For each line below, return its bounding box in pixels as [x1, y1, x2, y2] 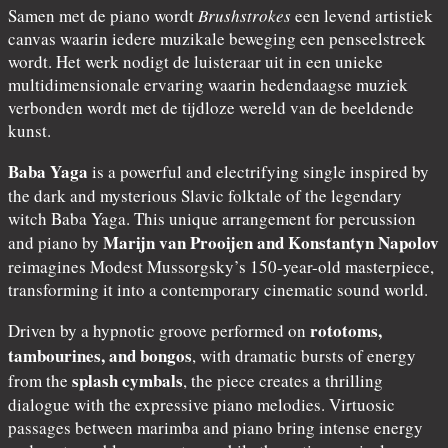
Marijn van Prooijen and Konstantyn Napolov [103, 229, 439, 255]
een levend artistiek [291, 3, 433, 27]
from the [8, 368, 72, 392]
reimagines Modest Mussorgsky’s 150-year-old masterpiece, [8, 254, 434, 278]
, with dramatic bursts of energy [192, 343, 416, 367]
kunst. [8, 118, 51, 142]
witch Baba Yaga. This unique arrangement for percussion [8, 206, 416, 230]
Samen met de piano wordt [8, 3, 198, 27]
